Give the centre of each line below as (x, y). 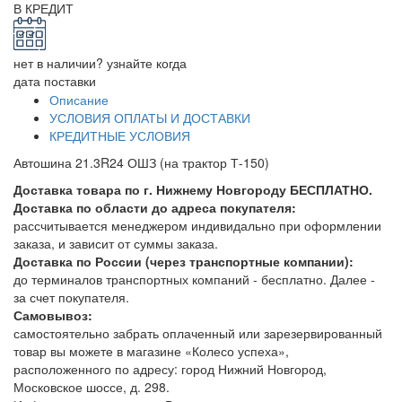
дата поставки (55, 80)
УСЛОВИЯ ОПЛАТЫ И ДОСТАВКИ (150, 117)
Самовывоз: (53, 315)
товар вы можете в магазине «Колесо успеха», (151, 350)
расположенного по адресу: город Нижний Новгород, (170, 368)
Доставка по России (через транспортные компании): (184, 261)
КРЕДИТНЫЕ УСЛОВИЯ (120, 135)
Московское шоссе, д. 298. (92, 386)
